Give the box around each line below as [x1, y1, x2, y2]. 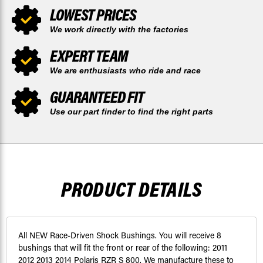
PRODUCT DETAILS [60, 176, 203, 203]
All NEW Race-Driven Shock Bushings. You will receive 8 [18, 230, 221, 241]
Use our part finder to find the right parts [50, 107, 213, 117]
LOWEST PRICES [50, 4, 136, 25]
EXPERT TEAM [50, 45, 128, 66]
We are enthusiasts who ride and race [50, 66, 201, 76]
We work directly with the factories [50, 25, 188, 35]
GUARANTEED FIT [50, 86, 144, 107]
